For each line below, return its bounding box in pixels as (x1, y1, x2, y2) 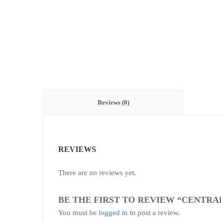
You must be (58, 209, 99, 217)
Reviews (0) (97, 99, 129, 107)
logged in (99, 209, 128, 217)
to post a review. (128, 209, 180, 217)
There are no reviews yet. (58, 169, 136, 177)
